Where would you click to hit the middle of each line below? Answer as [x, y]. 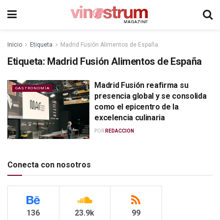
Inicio [15, 45]
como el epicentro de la [137, 107]
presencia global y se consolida [151, 96]
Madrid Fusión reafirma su [141, 85]
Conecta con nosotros [49, 165]
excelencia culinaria [130, 118]
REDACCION [120, 131]
